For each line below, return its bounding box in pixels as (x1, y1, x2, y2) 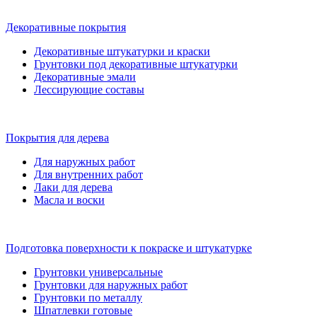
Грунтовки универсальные (34, 266, 163, 278)
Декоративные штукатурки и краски (34, 45, 210, 57)
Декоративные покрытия (6, 21, 126, 33)
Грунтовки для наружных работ (34, 279, 188, 291)
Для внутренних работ (34, 168, 143, 180)
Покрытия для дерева (6, 132, 109, 144)
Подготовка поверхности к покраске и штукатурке (6, 242, 252, 254)
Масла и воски (34, 194, 105, 206)
